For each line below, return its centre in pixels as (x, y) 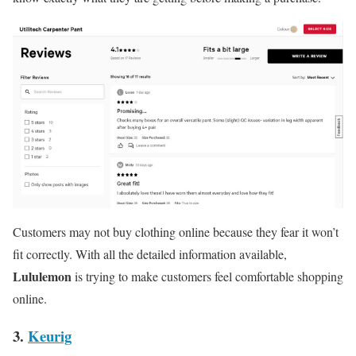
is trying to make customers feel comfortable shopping (207, 276)
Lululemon (42, 276)
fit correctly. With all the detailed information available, (150, 253)
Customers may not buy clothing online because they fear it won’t (176, 231)
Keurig (50, 335)
